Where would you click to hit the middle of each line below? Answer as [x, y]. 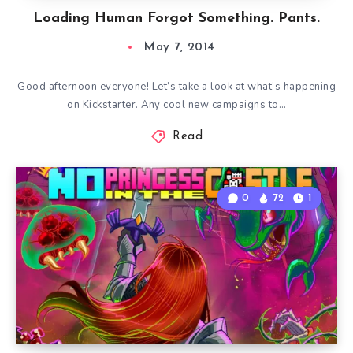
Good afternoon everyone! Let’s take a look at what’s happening [176, 87]
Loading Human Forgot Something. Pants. [176, 19]
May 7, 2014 [180, 48]
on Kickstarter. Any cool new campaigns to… [176, 105]
